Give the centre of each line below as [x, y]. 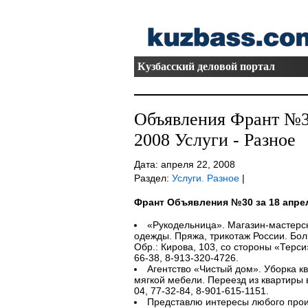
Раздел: [153, 178]
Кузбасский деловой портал [206, 66]
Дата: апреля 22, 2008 [184, 164]
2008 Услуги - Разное [214, 140]
